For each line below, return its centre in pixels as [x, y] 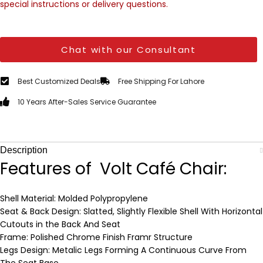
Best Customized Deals [59, 81]
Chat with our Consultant [129, 49]
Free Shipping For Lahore [161, 81]
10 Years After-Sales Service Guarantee [87, 102]
